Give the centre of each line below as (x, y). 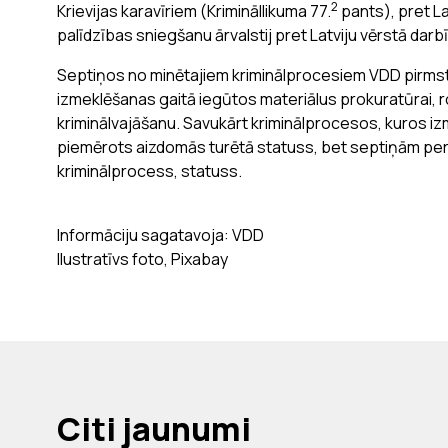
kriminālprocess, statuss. (149, 170)
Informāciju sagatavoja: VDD (160, 234)
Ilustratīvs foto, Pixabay (142, 258)
